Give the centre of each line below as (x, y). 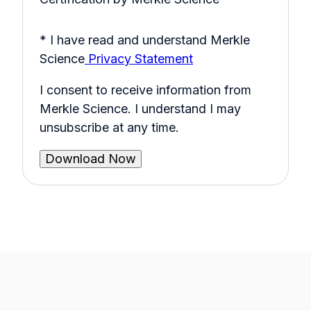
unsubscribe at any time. (109, 128)
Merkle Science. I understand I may (140, 109)
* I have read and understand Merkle (145, 40)
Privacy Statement (141, 59)
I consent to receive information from (145, 90)
